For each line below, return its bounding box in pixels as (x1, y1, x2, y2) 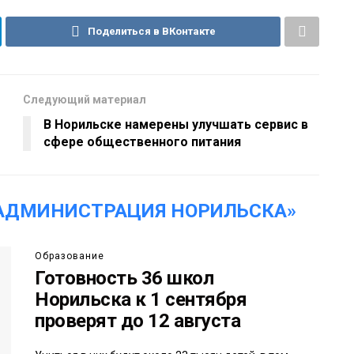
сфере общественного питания (43, 134, 241, 149)
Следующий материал (23, 92, 146, 106)
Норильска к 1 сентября (35, 288, 247, 311)
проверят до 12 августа (35, 309, 241, 332)
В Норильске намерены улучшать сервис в (43, 116, 308, 132)
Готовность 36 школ (35, 266, 214, 289)
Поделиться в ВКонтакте (87, 24, 216, 37)
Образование (35, 250, 104, 262)
